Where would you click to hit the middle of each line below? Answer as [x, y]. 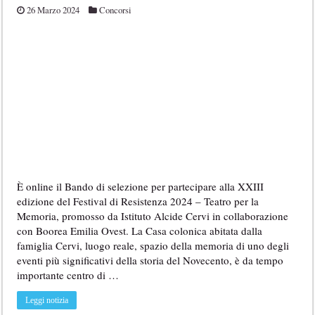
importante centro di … [68, 275]
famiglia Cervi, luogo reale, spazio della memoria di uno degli [153, 246]
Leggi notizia [47, 301]
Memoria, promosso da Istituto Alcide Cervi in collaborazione [153, 216]
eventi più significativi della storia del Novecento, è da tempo [150, 261]
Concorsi [116, 10]
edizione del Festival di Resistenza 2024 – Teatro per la [138, 201]
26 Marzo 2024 [53, 10]
